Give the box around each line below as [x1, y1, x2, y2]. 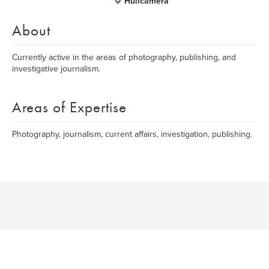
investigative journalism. [12, 64, 100, 74]
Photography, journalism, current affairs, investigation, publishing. [12, 129, 252, 139]
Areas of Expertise [12, 97, 127, 117]
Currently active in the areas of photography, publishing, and [12, 52, 236, 62]
